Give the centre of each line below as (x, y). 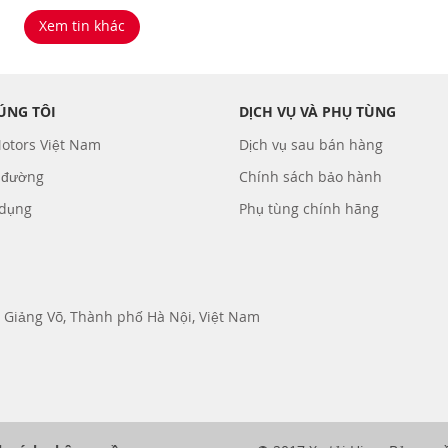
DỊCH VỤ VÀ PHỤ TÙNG (317, 111)
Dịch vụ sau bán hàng (311, 144)
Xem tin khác (81, 25)
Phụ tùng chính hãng (309, 208)
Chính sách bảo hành (310, 176)
